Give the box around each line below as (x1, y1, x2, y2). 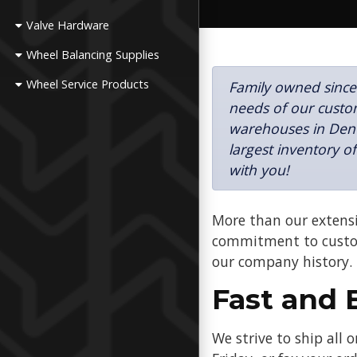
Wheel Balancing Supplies (26, 47, 160, 62)
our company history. (212, 252, 352, 271)
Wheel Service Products (26, 76, 150, 92)
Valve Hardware (26, 18, 110, 33)
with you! (229, 160, 289, 179)
